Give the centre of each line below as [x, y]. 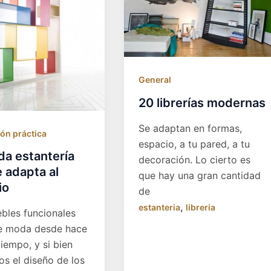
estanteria [160, 207]
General [155, 80]
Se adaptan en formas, [191, 128]
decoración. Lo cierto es [195, 159]
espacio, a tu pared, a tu [194, 144]
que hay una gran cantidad [200, 175]
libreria [201, 207]
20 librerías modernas [202, 103]
